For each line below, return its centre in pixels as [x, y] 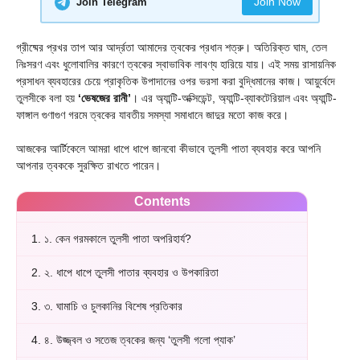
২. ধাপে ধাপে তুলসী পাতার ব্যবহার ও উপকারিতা [130, 273]
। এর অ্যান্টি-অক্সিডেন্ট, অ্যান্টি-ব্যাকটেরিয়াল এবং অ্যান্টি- [234, 98]
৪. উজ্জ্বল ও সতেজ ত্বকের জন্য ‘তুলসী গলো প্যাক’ [138, 340]
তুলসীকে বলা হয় [47, 98]
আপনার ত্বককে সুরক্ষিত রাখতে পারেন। [88, 165]
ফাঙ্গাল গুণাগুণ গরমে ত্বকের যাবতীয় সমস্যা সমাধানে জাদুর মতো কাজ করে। [152, 115]
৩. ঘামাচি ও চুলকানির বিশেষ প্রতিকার [112, 307]
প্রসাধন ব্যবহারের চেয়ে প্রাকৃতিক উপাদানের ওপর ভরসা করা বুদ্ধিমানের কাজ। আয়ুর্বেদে [176, 81]
